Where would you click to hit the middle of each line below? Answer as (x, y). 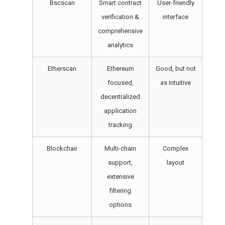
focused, (120, 83)
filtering (120, 191)
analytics (120, 45)
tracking (120, 125)
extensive (120, 177)
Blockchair (62, 148)
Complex (176, 148)
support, (120, 162)
